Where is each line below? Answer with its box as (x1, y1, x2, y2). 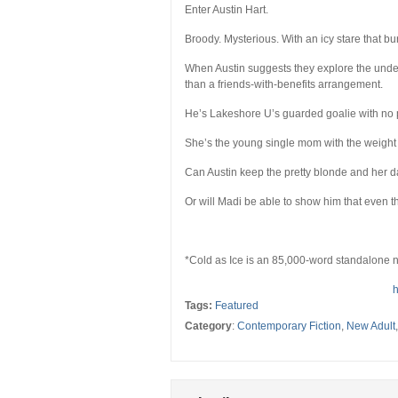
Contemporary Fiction (237, 320, 341, 333)
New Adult (346, 320, 395, 333)
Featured (215, 299, 259, 313)
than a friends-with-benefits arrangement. (185, 78, 383, 92)
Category (185, 320, 232, 333)
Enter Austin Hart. (185, 4, 268, 17)
